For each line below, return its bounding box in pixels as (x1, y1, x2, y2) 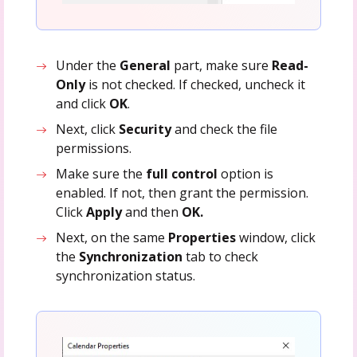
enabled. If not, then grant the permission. (56, 184, 309, 202)
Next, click (56, 120, 120, 139)
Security (119, 120, 172, 139)
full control (146, 165, 222, 183)
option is (221, 165, 274, 183)
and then (122, 203, 182, 222)
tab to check (182, 248, 259, 266)
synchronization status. (56, 267, 196, 285)
